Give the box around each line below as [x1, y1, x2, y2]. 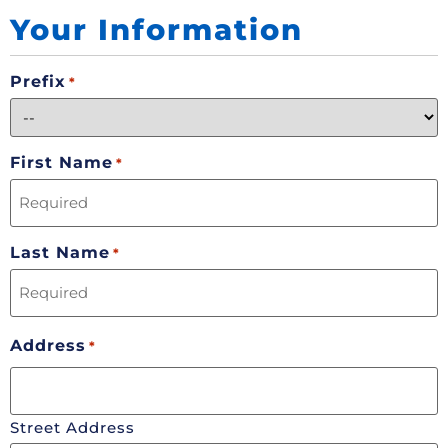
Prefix [10, 72, 66, 92]
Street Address [10, 417, 135, 437]
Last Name [10, 242, 110, 262]
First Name [10, 152, 113, 172]
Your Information [10, 12, 303, 48]
